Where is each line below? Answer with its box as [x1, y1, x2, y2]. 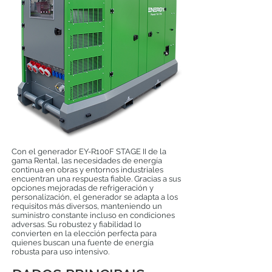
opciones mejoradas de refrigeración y [12, 183, 154, 192]
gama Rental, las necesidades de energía [12, 156, 162, 165]
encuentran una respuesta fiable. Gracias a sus [12, 174, 181, 183]
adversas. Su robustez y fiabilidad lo [12, 220, 141, 229]
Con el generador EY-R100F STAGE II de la [12, 147, 166, 156]
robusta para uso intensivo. [12, 247, 109, 256]
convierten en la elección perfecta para [12, 229, 157, 238]
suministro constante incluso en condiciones [12, 211, 175, 220]
